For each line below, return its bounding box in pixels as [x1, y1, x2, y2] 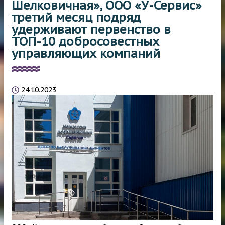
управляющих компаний [12, 46, 160, 62]
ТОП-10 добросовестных [12, 34, 159, 50]
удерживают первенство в [12, 22, 171, 38]
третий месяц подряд [12, 10, 141, 26]
